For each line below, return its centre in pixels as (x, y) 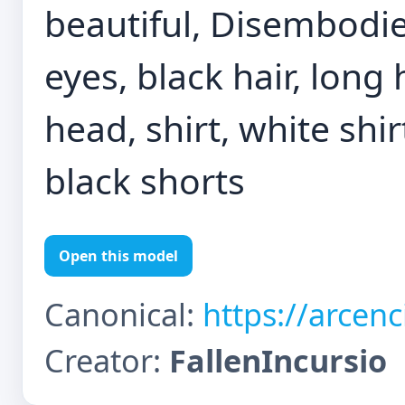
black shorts (145, 180)
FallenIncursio (278, 360)
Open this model (118, 256)
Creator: (107, 360)
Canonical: (123, 314)
